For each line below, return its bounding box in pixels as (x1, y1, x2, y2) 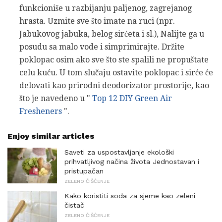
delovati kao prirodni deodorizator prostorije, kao (19, 81, 209, 91)
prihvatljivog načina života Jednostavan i (64, 158, 199, 166)
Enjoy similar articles (7, 131, 95, 141)
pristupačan (64, 167, 104, 175)
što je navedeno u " (19, 94, 92, 104)
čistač (64, 201, 84, 210)
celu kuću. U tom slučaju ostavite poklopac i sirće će (19, 68, 213, 78)
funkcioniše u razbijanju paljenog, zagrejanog (19, 3, 192, 13)
